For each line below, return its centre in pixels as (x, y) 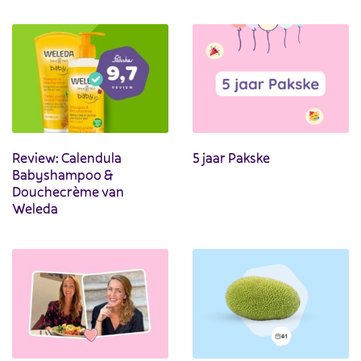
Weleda (35, 209)
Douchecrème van (68, 192)
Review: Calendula (67, 158)
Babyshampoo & (62, 175)
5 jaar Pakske (231, 158)
